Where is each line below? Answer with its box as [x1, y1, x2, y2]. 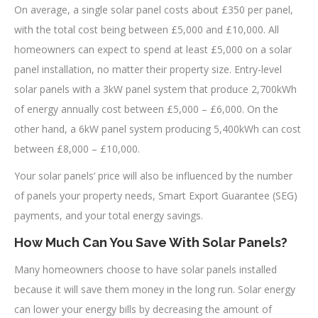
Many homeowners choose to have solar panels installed [14, 262, 277, 276]
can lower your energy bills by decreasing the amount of [14, 302, 272, 316]
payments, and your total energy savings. [14, 208, 203, 222]
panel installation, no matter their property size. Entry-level [14, 62, 282, 76]
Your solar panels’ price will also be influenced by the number [14, 168, 292, 182]
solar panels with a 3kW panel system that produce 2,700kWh [14, 82, 297, 96]
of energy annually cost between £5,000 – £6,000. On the [14, 102, 278, 116]
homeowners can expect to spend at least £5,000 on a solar [14, 42, 292, 56]
